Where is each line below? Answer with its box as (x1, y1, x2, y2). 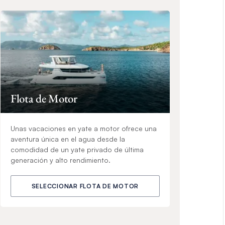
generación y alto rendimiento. (10, 155, 110, 164)
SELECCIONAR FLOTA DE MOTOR (31, 182, 139, 190)
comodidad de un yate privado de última (10, 145, 144, 154)
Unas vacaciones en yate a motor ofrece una (10, 124, 157, 133)
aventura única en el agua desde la (10, 134, 125, 143)
